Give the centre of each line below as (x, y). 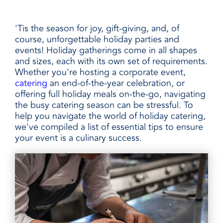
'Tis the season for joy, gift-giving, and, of (97, 28)
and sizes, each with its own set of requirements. (111, 61)
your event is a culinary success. (78, 138)
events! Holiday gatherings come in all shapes (106, 50)
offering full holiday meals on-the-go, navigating (110, 94)
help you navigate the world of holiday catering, (110, 116)
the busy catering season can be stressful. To (104, 105)
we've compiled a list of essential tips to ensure (109, 127)
